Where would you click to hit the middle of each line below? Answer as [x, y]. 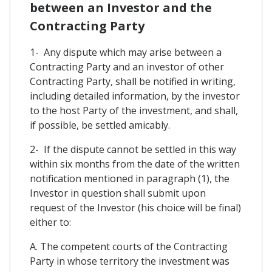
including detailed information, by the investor [135, 96]
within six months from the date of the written [135, 164]
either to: [50, 223]
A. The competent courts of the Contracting [129, 247]
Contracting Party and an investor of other [127, 67]
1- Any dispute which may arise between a [126, 53]
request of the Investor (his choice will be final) [135, 208]
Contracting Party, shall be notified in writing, [133, 82]
